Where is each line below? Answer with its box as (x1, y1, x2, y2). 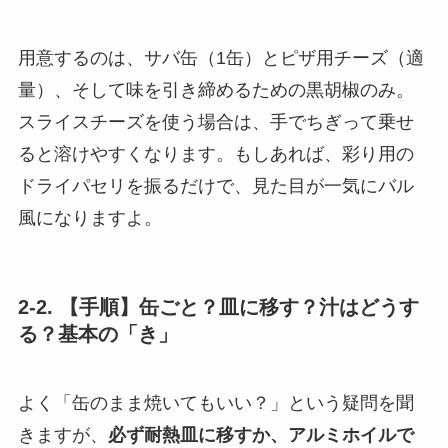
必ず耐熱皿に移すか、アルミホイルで (107, 424, 414, 445)
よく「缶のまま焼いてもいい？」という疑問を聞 (17, 392, 414, 413)
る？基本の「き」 (17, 322, 178, 345)
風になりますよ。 (17, 208, 162, 229)
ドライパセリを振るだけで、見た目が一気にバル (17, 176, 414, 197)
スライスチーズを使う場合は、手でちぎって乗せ (17, 112, 414, 133)
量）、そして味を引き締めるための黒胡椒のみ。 (17, 80, 414, 101)
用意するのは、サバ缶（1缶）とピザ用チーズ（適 (17, 48, 424, 69)
